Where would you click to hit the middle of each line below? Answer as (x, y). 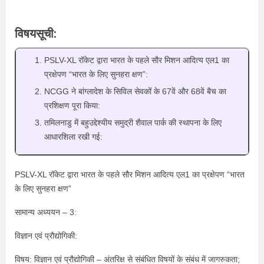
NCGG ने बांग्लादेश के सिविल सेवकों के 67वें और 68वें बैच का (135, 91)
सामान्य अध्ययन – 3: (46, 212)
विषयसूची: (36, 34)
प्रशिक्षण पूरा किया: (72, 105)
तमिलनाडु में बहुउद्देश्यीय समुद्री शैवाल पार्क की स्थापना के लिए (133, 123)
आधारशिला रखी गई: (73, 137)
